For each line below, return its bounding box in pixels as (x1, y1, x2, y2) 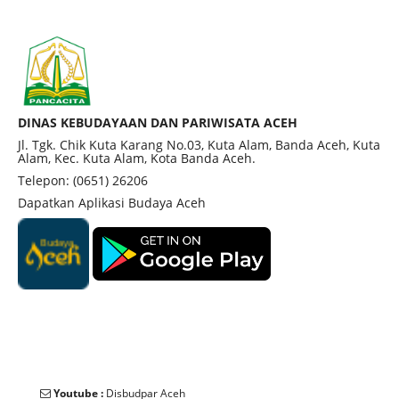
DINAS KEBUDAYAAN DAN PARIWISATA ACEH (18, 114, 297, 131)
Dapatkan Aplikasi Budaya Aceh (18, 194, 206, 211)
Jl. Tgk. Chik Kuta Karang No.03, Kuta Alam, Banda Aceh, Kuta (18, 136, 380, 153)
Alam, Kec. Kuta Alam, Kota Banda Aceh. (18, 150, 256, 167)
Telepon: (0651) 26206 (18, 172, 148, 189)
